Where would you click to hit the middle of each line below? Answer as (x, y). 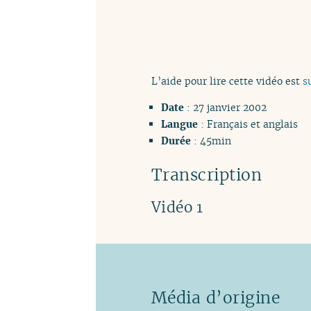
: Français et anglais (248, 124)
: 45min (211, 141)
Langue (180, 124)
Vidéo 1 (177, 208)
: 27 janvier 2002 (226, 108)
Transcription (207, 175)
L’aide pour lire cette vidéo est (227, 81)
